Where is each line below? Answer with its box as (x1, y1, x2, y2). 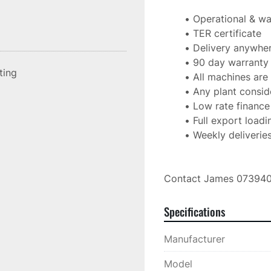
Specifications (164, 203, 225, 220)
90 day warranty (192, 56, 269, 68)
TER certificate (192, 27, 261, 39)
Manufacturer (164, 233, 225, 245)
